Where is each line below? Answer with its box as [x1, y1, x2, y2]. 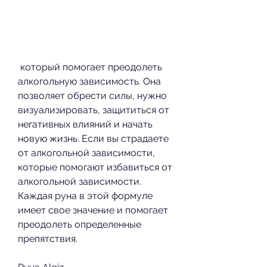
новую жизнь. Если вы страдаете [18, 132, 169, 144]
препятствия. [18, 232, 77, 244]
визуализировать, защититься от [18, 104, 169, 116]
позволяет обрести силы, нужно [18, 89, 167, 101]
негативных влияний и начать [18, 118, 153, 130]
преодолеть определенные [18, 218, 141, 230]
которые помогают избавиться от [18, 161, 172, 173]
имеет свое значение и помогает [18, 204, 168, 216]
